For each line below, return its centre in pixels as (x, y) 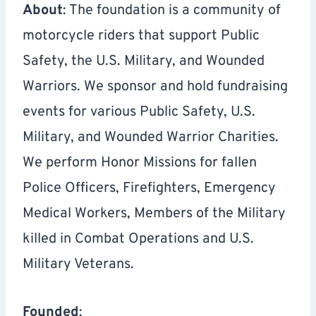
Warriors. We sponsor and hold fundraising (155, 87)
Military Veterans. (78, 265)
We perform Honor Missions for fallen (140, 163)
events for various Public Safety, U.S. (139, 113)
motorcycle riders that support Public (141, 36)
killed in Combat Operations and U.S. (138, 239)
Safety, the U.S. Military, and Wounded (144, 62)
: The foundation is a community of (172, 11)
